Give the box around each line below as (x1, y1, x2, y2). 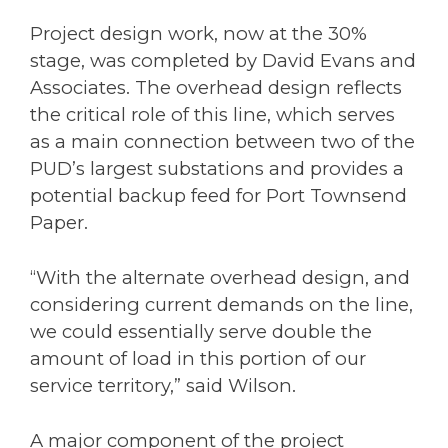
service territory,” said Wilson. (30, 373, 296, 397)
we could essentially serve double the (30, 319, 372, 343)
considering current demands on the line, (30, 292, 413, 316)
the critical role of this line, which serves (30, 103, 395, 127)
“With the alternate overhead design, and (30, 265, 410, 289)
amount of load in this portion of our (30, 346, 366, 370)
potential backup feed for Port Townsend (30, 184, 407, 208)
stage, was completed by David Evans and (30, 49, 416, 73)
